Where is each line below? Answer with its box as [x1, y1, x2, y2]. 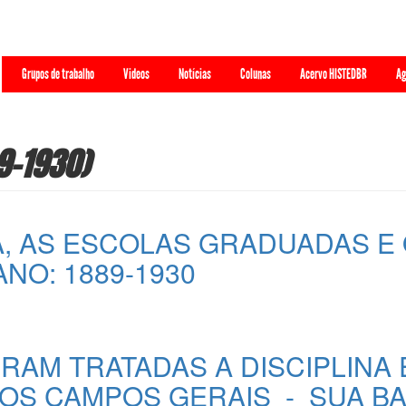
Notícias [179, 65, 211, 82]
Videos [123, 65, 150, 82]
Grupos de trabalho [22, 65, 94, 82]
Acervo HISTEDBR [300, 65, 367, 82]
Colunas [240, 65, 271, 82]
